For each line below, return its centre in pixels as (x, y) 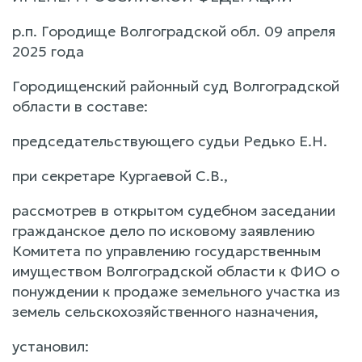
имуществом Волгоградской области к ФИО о (176, 271)
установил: (51, 346)
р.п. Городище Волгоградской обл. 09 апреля (174, 31)
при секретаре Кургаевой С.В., (120, 175)
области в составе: (80, 106)
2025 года (48, 51)
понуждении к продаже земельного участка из (176, 291)
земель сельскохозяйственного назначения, (165, 311)
